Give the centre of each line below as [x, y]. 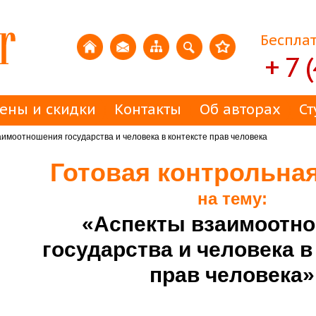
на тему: [232, 199]
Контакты [148, 109]
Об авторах [240, 109]
